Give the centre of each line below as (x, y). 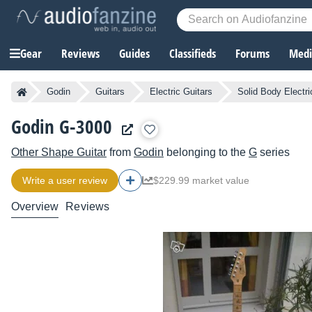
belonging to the (206, 153)
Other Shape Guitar (59, 153)
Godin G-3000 (62, 127)
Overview (35, 207)
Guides (134, 54)
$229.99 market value (201, 181)
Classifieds (193, 54)
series (273, 153)
